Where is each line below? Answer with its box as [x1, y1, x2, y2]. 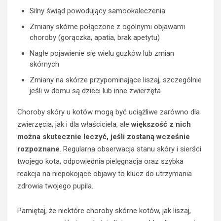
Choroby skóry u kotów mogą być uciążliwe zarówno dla [17, 108, 200, 116]
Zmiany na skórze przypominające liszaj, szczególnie [30, 75, 202, 84]
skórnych [30, 60, 59, 69]
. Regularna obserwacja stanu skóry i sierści [60, 145, 201, 153]
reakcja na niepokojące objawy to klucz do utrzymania [17, 169, 192, 178]
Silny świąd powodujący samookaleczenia [30, 6, 165, 15]
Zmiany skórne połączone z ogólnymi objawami [30, 22, 185, 31]
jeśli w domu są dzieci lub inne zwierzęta [30, 86, 161, 95]
